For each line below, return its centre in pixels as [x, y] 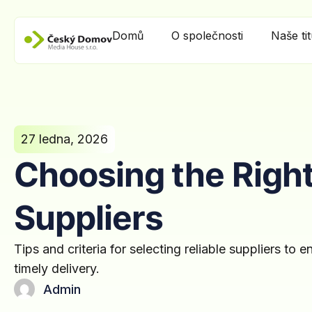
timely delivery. [57, 269]
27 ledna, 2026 [64, 139]
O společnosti [207, 36]
